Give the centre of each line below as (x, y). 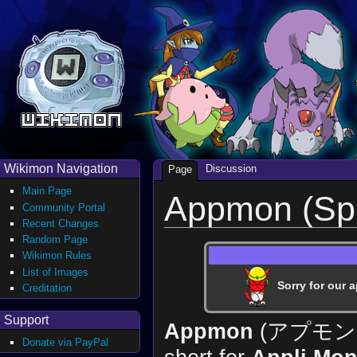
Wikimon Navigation (61, 169)
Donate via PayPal (66, 342)
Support (26, 320)
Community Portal (64, 207)
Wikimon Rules (57, 256)
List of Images (56, 272)
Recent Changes (61, 223)
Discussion (231, 169)
